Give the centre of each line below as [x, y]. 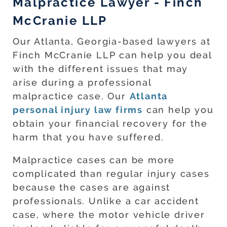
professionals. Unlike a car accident [106, 201]
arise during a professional [82, 83]
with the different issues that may [101, 69]
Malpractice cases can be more [94, 160]
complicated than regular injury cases [111, 174]
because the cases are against [92, 187]
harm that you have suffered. [88, 137]
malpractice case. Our [71, 96]
